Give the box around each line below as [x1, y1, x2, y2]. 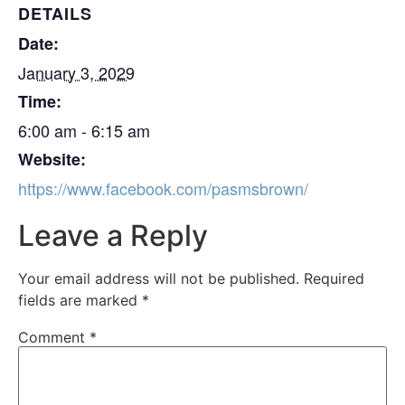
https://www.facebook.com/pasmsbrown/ [18, 176, 308, 201]
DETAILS [18, 2, 92, 26]
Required [304, 269, 364, 288]
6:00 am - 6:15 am [18, 118, 150, 143]
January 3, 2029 [18, 61, 135, 85]
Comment [18, 327, 89, 346]
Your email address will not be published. [18, 269, 299, 288]
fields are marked [18, 291, 142, 310]
